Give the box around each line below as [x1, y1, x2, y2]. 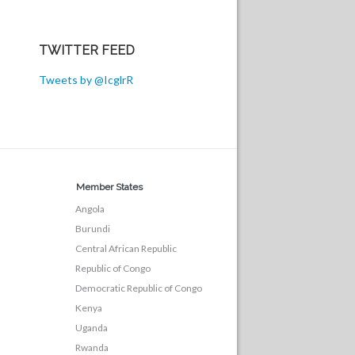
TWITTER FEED [38, 43, 135, 58]
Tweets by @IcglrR [38, 73, 133, 86]
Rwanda [75, 342, 109, 353]
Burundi [75, 223, 111, 235]
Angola [75, 203, 105, 215]
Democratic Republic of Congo [75, 282, 203, 294]
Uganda [75, 322, 109, 334]
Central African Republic [75, 242, 177, 254]
